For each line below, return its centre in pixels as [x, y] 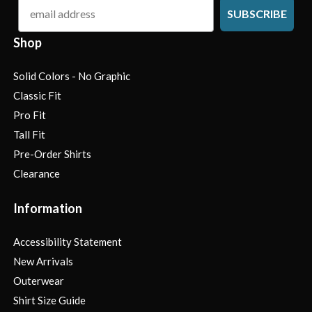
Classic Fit [37, 95]
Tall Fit [29, 134]
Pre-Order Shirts [52, 154]
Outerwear [39, 280]
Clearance [37, 173]
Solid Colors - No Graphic [72, 76]
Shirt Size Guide [49, 300]
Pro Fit [30, 115]
